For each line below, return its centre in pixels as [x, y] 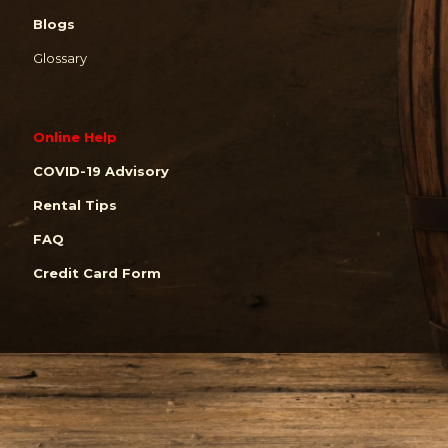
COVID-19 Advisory [101, 170]
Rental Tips [75, 204]
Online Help [75, 136]
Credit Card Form [97, 272]
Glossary [60, 57]
